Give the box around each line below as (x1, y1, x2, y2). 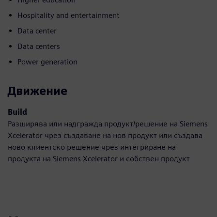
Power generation (17, 57, 77, 66)
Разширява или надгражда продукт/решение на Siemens (8, 119, 208, 128)
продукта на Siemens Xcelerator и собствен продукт (8, 154, 190, 163)
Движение (8, 84, 67, 98)
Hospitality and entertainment (17, 11, 120, 20)
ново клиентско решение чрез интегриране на (8, 142, 176, 152)
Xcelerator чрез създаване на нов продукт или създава (8, 131, 202, 140)
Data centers (17, 42, 60, 51)
